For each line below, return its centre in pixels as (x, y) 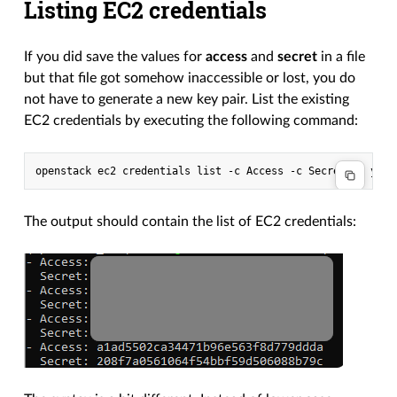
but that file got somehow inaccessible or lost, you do (190, 78)
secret (298, 57)
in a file (342, 57)
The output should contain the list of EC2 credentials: (191, 222)
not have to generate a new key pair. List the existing (187, 100)
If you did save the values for (115, 57)
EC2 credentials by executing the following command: (191, 121)
